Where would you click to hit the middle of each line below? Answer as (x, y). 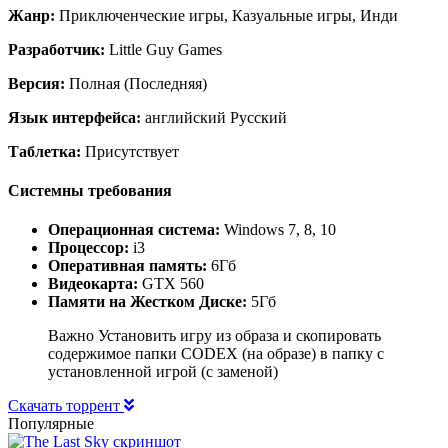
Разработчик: (56, 49)
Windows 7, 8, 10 (278, 230)
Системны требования (90, 190)
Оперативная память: (127, 266)
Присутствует (130, 151)
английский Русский (214, 117)
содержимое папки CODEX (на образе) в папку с (216, 354)
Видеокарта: (93, 284)
